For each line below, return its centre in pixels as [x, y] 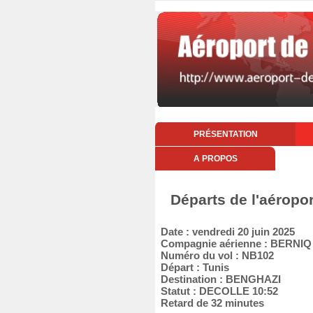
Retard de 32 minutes [210, 303]
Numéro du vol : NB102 [214, 255]
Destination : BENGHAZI [218, 279]
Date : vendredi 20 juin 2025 [225, 232]
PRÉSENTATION [225, 134]
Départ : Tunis [192, 267]
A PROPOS [215, 159]
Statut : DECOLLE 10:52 [217, 291]
